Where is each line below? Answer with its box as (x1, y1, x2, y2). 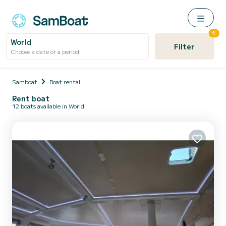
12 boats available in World (12, 101, 84, 110)
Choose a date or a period (11, 47, 79, 55)
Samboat (12, 77, 37, 86)
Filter (174, 41, 195, 51)
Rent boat (12, 93, 49, 103)
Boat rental (49, 77, 80, 86)
